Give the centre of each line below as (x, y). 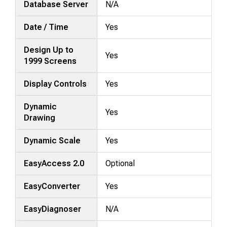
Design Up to (49, 50)
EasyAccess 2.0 (54, 163)
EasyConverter (52, 186)
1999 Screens (50, 61)
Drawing (40, 118)
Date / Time (46, 27)
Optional (120, 163)
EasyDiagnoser (53, 209)
